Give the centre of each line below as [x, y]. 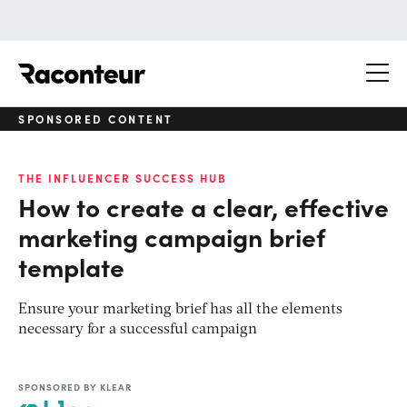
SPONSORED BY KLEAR [75, 387]
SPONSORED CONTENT [96, 119]
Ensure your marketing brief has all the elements [180, 309]
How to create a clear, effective [203, 206]
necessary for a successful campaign [138, 329]
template [71, 266]
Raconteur [179, 63]
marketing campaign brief [172, 236]
